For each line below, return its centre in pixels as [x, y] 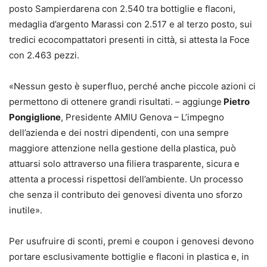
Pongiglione [35, 117]
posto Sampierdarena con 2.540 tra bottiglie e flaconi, [122, 9]
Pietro [236, 102]
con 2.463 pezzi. [44, 55]
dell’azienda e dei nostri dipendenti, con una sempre [119, 133]
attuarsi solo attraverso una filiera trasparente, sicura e [124, 164]
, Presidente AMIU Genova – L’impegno [142, 117]
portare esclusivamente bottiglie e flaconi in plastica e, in [129, 257]
